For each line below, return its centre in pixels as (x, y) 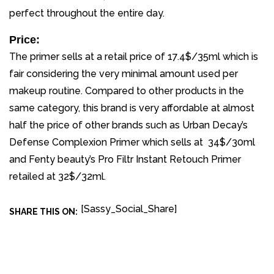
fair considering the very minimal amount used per (124, 74)
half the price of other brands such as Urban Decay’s (128, 125)
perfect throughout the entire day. (87, 13)
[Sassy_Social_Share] (129, 209)
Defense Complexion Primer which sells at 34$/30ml (132, 143)
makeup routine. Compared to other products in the (127, 91)
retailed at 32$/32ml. (57, 177)
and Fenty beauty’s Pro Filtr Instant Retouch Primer (125, 160)
